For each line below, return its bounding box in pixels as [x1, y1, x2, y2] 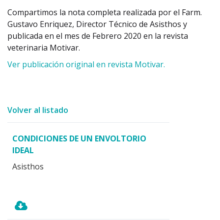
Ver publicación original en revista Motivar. [7, 58, 165, 70]
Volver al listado [7, 104, 68, 115]
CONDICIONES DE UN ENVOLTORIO [12, 133, 146, 144]
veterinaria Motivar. [7, 42, 80, 53]
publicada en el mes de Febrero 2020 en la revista [7, 30, 188, 41]
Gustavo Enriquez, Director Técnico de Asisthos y [7, 18, 187, 29]
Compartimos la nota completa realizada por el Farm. [7, 6, 202, 18]
